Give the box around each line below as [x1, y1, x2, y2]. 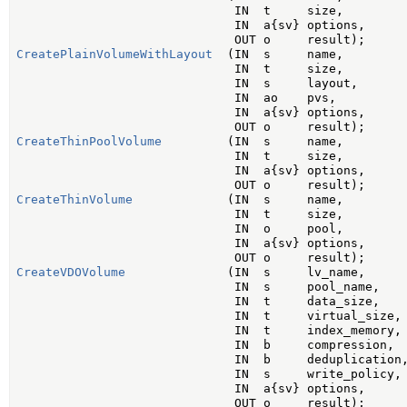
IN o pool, [15, 222, 343, 236]
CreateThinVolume [15, 193, 133, 207]
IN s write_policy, [15, 367, 402, 382]
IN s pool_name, [15, 280, 380, 294]
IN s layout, [15, 76, 358, 91]
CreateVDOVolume [15, 265, 125, 280]
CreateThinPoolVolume [15, 134, 162, 149]
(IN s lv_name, [124, 265, 365, 280]
